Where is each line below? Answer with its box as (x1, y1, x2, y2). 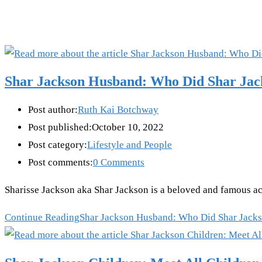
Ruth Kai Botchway (78, 104, 158, 116)
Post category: (28, 139, 87, 151)
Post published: (28, 122, 92, 133)
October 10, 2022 (92, 122, 164, 133)
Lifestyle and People (87, 139, 172, 151)
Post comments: (28, 157, 93, 168)
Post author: (28, 104, 78, 116)
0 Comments (93, 157, 144, 168)
